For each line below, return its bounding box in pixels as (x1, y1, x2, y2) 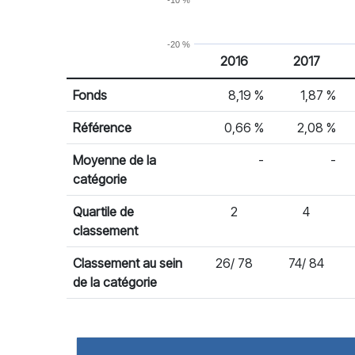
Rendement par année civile (66, 78, 222, 94)
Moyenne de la (73, 152, 156, 168)
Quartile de (73, 204, 134, 219)
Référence (73, 120, 132, 136)
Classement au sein (73, 255, 182, 271)
